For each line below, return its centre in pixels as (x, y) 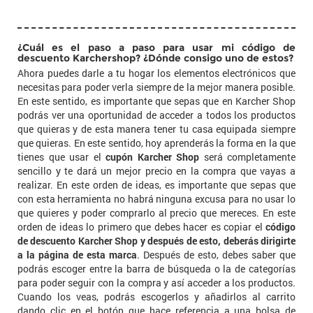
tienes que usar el (61, 157)
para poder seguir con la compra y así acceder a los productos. (156, 283)
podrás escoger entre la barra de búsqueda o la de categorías (156, 269)
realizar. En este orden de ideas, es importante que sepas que (156, 185)
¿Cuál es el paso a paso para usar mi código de (156, 48)
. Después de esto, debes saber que (216, 255)
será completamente (247, 157)
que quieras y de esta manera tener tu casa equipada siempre (156, 129)
